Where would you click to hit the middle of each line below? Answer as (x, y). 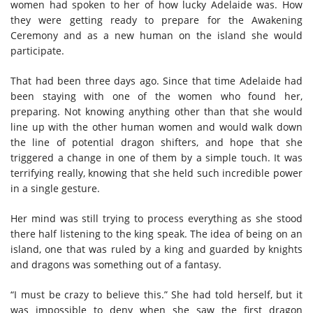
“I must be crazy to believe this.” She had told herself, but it (156, 294)
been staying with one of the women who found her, (156, 96)
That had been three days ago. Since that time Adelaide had (156, 80)
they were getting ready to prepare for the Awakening (156, 20)
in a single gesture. (55, 188)
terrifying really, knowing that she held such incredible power (156, 173)
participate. (37, 50)
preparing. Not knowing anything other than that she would (156, 111)
